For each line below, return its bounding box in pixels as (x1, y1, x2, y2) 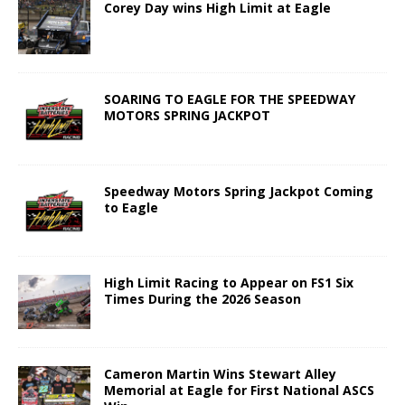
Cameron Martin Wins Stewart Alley (104, 364, 336, 382)
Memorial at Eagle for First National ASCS (104, 381, 374, 399)
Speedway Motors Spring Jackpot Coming (104, 182, 373, 200)
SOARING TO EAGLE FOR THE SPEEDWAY (104, 90, 355, 108)
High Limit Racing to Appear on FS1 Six (104, 273, 353, 291)
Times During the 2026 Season (104, 289, 301, 307)
